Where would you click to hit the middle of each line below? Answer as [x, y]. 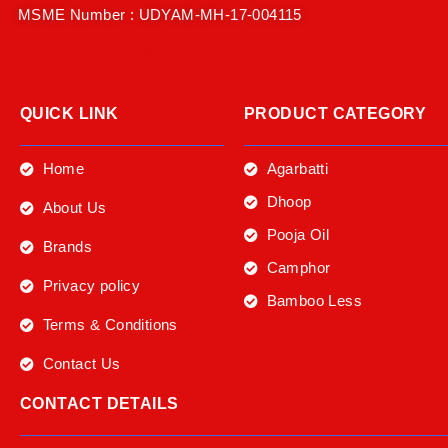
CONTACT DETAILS [99, 404]
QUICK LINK [69, 114]
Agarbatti [297, 169]
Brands [67, 247]
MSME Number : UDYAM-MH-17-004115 [160, 15]
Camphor [298, 268]
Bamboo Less [314, 301]
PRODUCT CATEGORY [335, 114]
